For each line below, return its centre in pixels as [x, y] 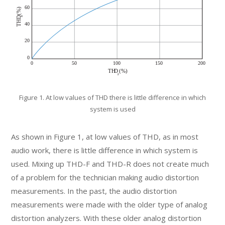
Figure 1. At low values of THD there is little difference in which [113, 97]
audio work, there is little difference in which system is [105, 150]
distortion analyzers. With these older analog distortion [106, 218]
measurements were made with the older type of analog [109, 204]
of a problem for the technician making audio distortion [105, 177]
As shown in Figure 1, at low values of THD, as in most [105, 136]
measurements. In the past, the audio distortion [94, 191]
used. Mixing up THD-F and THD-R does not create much [110, 163]
